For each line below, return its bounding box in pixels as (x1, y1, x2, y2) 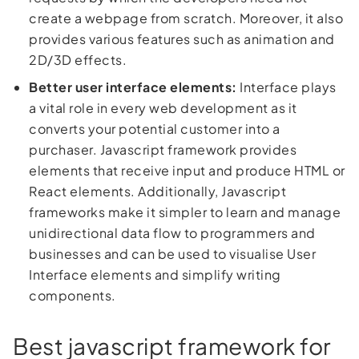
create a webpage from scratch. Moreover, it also (29, 9, 343, 26)
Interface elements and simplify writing (29, 265, 281, 283)
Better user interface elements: (29, 78, 237, 95)
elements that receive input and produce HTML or (29, 161, 345, 179)
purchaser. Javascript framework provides (29, 140, 296, 158)
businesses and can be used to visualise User (29, 244, 316, 262)
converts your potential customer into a (29, 119, 280, 137)
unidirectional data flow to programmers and (29, 224, 316, 241)
